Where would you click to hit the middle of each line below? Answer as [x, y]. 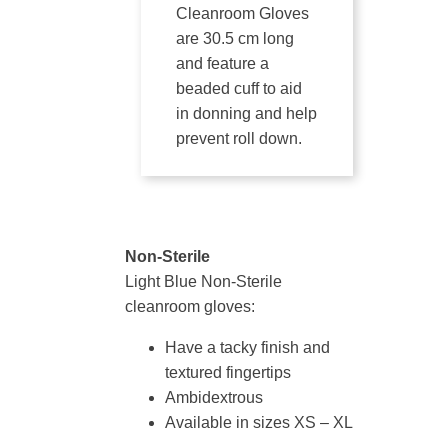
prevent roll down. [239, 138]
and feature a [222, 63]
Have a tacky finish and [247, 347]
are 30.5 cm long [235, 38]
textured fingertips [228, 372]
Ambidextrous [214, 397]
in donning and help [246, 113]
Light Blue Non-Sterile [203, 281]
